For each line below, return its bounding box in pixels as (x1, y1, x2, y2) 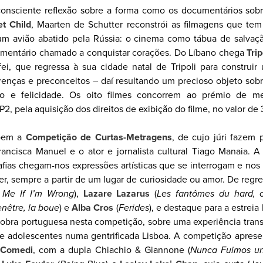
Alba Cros (72, 202, 114, 214)
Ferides (118, 202, 149, 214)
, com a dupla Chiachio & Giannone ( (33, 244, 190, 256)
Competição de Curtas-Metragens (25, 131, 172, 143)
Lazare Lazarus (83, 188, 155, 200)
